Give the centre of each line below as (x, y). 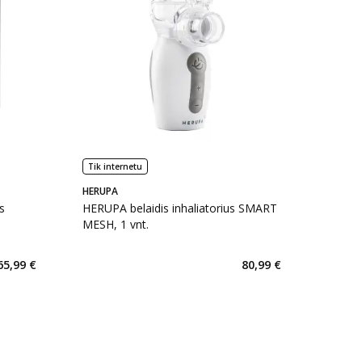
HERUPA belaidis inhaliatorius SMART (179, 208)
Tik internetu (115, 166)
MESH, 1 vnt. (115, 224)
